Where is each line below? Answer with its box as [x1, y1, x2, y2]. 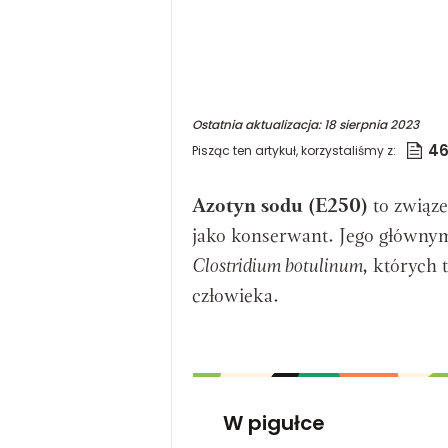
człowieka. [192, 288, 284, 307]
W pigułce [223, 409, 325, 437]
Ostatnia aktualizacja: [192, 116, 324, 133]
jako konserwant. [192, 228, 334, 247]
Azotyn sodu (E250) [192, 198, 368, 217]
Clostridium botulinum [192, 258, 362, 277]
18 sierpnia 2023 [324, 116, 419, 133]
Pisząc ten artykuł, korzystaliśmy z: [192, 142, 396, 159]
